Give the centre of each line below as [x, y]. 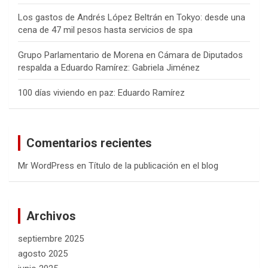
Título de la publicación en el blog [153, 166]
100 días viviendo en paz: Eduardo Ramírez [101, 93]
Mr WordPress [46, 166]
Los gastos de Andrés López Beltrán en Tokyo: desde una [132, 18]
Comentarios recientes [89, 143]
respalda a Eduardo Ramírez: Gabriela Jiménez [109, 68]
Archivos [51, 216]
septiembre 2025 [51, 239]
